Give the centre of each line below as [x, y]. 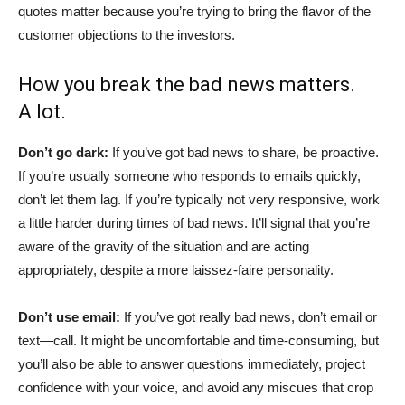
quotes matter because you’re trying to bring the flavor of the [194, 11]
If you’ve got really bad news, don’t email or [250, 316]
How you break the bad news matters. [187, 84]
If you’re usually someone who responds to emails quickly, [189, 175]
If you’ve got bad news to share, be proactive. [245, 152]
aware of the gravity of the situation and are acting [164, 246]
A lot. [42, 111]
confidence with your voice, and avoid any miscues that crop [196, 387]
